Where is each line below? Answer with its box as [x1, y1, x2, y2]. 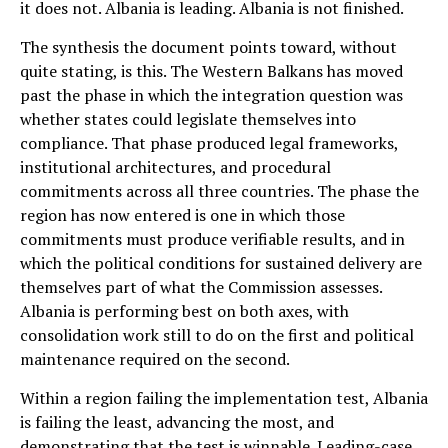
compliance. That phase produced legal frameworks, [20, 131, 398, 154]
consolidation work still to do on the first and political [20, 323, 414, 346]
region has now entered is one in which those [20, 203, 345, 226]
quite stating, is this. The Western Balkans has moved [20, 59, 403, 82]
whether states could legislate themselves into [20, 107, 356, 130]
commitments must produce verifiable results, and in [20, 227, 405, 250]
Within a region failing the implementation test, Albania [20, 386, 428, 409]
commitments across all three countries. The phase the [20, 179, 419, 202]
